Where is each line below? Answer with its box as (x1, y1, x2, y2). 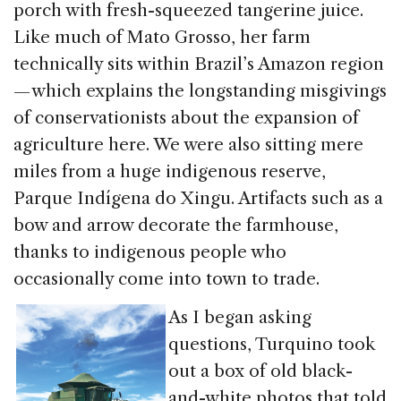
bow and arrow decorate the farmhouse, (13, 215, 338, 236)
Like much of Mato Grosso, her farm (13, 27, 311, 48)
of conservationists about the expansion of (13, 107, 359, 129)
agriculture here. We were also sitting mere (13, 134, 363, 156)
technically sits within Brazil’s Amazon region (13, 54, 385, 75)
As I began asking (168, 307, 312, 328)
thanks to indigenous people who (13, 242, 286, 263)
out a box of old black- (168, 361, 354, 382)
